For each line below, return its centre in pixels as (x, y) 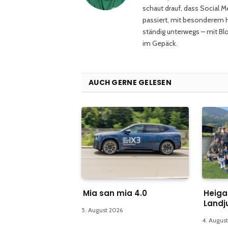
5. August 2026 (102, 210)
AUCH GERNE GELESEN (130, 82)
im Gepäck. (160, 43)
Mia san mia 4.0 (115, 193)
